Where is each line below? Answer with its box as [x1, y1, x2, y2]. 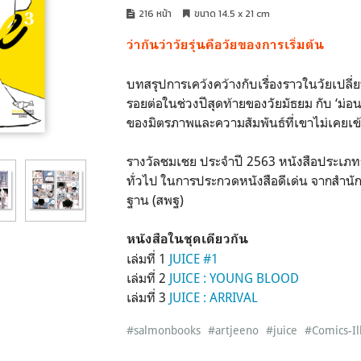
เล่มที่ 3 [127, 289, 170, 305]
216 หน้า [139, 6, 172, 21]
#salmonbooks [127, 323, 201, 337]
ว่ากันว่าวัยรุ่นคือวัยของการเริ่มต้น [127, 37, 325, 52]
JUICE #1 [169, 251, 219, 267]
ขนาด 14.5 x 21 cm [194, 6, 271, 21]
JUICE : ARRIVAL [169, 289, 259, 305]
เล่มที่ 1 [127, 251, 170, 267]
